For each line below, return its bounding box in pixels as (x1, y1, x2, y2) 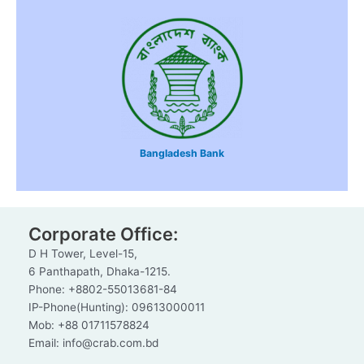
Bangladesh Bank (140, 147, 224, 160)
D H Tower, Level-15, (28, 247, 137, 261)
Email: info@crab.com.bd (28, 336, 158, 350)
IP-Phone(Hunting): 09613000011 (28, 301, 205, 314)
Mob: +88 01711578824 (28, 318, 149, 332)
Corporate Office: (28, 223, 178, 245)
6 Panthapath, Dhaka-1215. (28, 265, 171, 279)
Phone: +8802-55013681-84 (28, 283, 177, 297)
